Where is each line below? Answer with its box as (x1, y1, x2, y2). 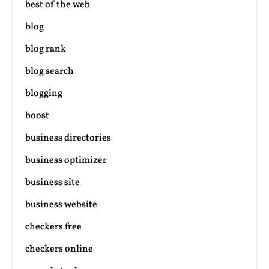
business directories (25, 131, 112, 145)
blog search (25, 65, 74, 78)
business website (25, 198, 98, 211)
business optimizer (25, 154, 107, 167)
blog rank (25, 43, 67, 56)
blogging (25, 87, 63, 100)
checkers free (25, 220, 82, 234)
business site (25, 176, 80, 189)
